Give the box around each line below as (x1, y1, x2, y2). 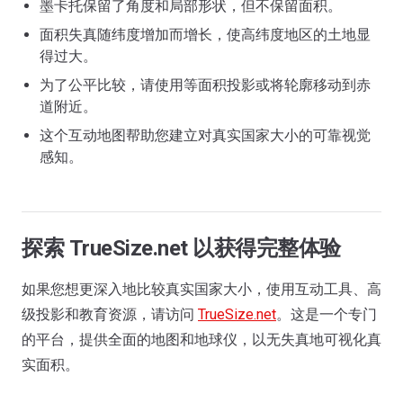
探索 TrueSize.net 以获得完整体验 (22, 236, 341, 261)
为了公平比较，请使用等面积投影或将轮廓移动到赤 (40, 76, 371, 94)
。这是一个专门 (276, 306, 377, 323)
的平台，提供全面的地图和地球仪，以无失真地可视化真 (22, 331, 381, 348)
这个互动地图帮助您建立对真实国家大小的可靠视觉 (40, 127, 371, 144)
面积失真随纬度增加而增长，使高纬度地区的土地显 (40, 26, 371, 43)
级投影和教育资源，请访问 (22, 306, 198, 323)
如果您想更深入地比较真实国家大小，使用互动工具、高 (22, 281, 381, 298)
